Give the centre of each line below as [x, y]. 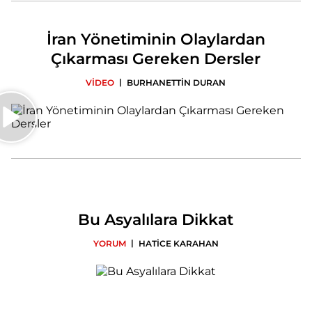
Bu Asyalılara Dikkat [156, 219]
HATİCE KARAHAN [178, 243]
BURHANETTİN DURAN [177, 82]
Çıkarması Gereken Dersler [156, 58]
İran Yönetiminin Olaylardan [156, 39]
